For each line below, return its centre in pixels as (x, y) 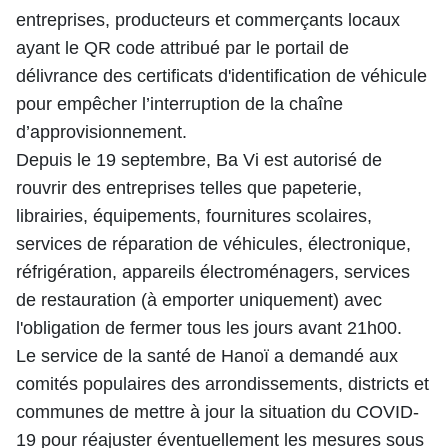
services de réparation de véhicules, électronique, (213, 244)
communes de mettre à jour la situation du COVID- (217, 412)
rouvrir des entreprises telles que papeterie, (189, 188)
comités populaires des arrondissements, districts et (222, 384)
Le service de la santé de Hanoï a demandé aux (207, 356)
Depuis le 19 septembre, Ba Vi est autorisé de (199, 160)
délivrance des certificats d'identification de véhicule (221, 76)
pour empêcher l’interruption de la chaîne (179, 104)
